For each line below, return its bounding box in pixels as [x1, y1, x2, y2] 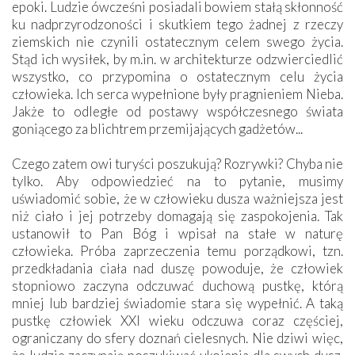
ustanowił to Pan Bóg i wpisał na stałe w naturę [12, 224, 343, 242]
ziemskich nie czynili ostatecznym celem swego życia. [12, 32, 343, 50]
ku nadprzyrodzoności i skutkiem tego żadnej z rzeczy [12, 15, 343, 32]
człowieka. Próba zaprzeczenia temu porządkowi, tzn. [12, 242, 343, 259]
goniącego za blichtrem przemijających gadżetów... [12, 120, 303, 137]
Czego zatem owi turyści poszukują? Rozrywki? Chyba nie [12, 155, 343, 172]
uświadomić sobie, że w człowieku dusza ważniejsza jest [12, 189, 343, 207]
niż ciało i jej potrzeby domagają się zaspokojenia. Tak [12, 207, 343, 224]
